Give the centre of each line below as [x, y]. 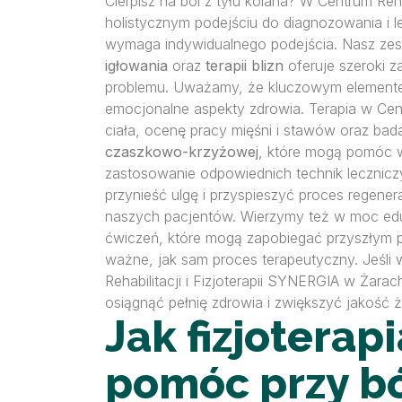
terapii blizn [245, 66]
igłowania [136, 66]
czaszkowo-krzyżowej [182, 152]
